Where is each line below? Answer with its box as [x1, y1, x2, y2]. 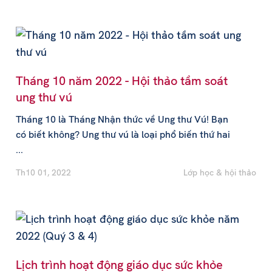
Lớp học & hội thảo [183, 167, 257, 178]
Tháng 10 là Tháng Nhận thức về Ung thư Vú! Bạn [15, 113, 228, 126]
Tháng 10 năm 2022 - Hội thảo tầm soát [15, 73, 228, 89]
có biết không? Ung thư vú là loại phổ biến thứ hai [15, 128, 230, 141]
